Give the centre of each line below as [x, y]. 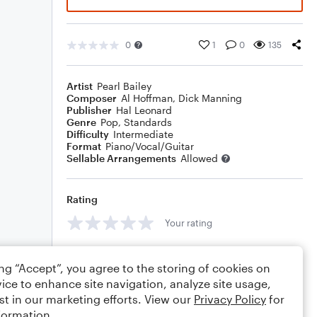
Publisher [89, 110]
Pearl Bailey [124, 86]
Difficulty [88, 134]
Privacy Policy [230, 299]
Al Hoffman [147, 98]
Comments [93, 254]
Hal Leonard [144, 110]
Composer [92, 98]
